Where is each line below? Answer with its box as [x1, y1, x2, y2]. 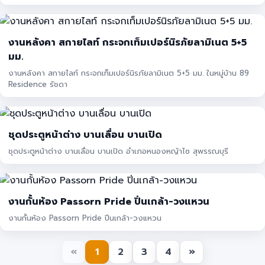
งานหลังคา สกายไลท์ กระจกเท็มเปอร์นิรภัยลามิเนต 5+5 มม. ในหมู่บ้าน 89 [8, 67, 249, 79]
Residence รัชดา [8, 79, 67, 90]
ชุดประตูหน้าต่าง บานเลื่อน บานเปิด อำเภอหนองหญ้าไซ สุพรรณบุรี [8, 146, 228, 157]
